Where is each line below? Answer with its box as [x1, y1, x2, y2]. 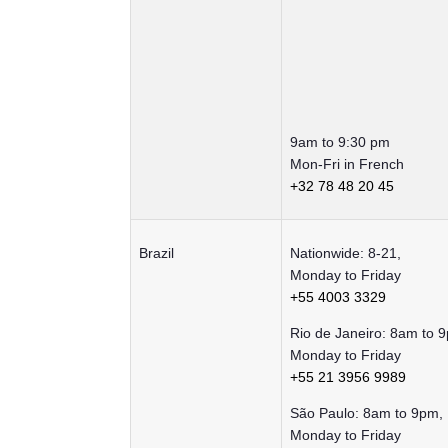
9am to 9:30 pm [290, 134, 390, 151]
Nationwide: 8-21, [290, 245, 401, 262]
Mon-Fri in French [290, 156, 404, 173]
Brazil [139, 245, 174, 262]
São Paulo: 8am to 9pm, [290, 405, 443, 422]
